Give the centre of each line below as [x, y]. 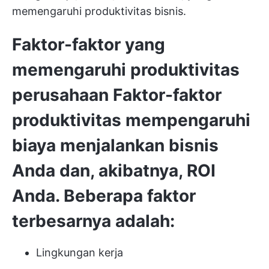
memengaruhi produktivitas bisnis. [99, 11]
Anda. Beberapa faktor [104, 196]
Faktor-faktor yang [89, 44]
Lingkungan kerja [80, 252]
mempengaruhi [186, 120]
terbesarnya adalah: [93, 221]
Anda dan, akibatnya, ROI [114, 171]
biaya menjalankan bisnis [115, 145]
